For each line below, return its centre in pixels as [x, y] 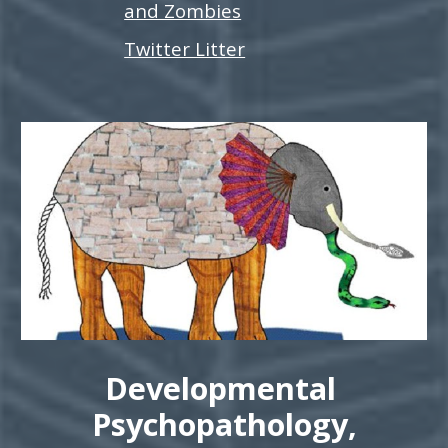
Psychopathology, [224, 424]
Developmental [224, 388]
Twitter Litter [185, 48]
